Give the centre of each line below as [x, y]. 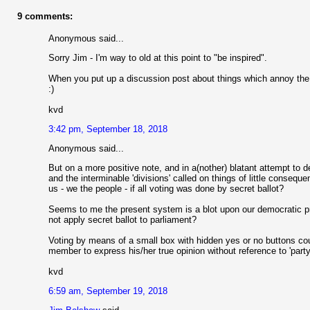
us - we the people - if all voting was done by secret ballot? [166, 189]
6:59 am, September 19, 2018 [108, 291]
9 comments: [45, 17]
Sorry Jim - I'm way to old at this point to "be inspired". [158, 58]
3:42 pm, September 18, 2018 [108, 129]
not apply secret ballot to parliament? [122, 220]
